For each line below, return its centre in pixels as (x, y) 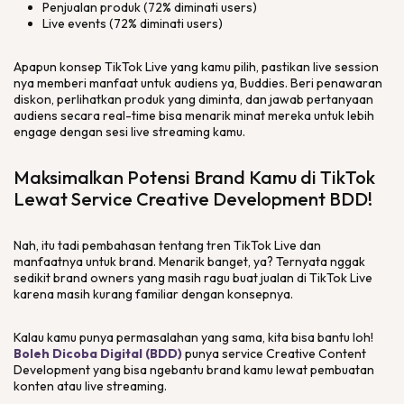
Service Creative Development (198, 199)
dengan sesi (95, 132)
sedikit (33, 278)
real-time (131, 115)
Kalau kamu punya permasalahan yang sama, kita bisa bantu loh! (193, 337)
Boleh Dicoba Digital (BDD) (98, 353)
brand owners (94, 278)
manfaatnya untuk (66, 262)
